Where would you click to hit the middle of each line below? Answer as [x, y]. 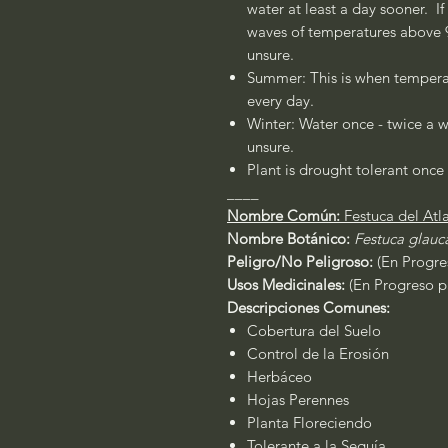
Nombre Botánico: [288, 238]
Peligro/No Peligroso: [300, 261]
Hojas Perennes [298, 399]
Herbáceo [279, 376]
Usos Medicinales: [288, 284]
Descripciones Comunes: [308, 307]
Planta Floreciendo [309, 422]
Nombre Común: [283, 215]
